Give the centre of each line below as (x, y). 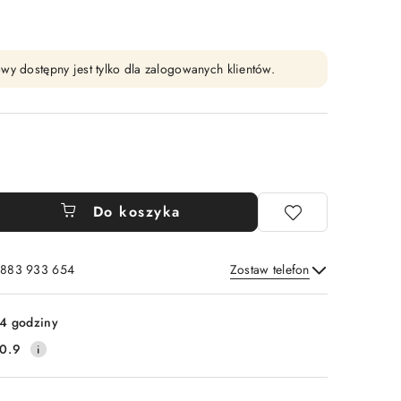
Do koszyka (137, 212)
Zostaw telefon (269, 269)
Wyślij (285, 293)
